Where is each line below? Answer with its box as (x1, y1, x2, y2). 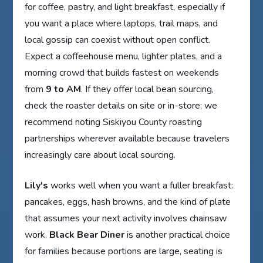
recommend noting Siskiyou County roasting (25, 116, 203, 129)
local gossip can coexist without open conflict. (25, 33, 211, 47)
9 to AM (46, 83, 82, 96)
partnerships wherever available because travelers (25, 132, 230, 146)
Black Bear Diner (49, 228, 125, 242)
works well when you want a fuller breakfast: (48, 179, 234, 193)
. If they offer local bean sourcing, (81, 83, 214, 96)
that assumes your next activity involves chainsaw (25, 212, 227, 225)
